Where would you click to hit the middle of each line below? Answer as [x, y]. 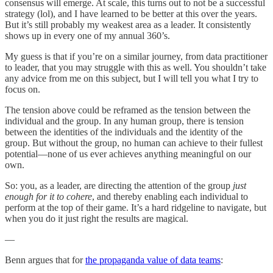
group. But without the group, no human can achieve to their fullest [134, 143]
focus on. [23, 89]
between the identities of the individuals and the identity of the [124, 132]
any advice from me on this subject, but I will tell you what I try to [132, 78]
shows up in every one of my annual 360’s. [87, 35]
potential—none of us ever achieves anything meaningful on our [128, 154]
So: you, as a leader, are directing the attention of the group [119, 185]
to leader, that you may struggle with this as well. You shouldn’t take [136, 67]
